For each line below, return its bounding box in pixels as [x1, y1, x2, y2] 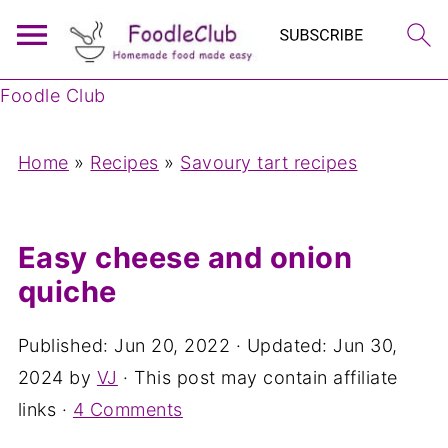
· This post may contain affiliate [117, 367, 398, 388]
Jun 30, [333, 335, 398, 356]
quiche [17, 274, 117, 309]
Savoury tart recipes [180, 152, 358, 173]
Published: [17, 335, 115, 356]
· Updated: [230, 335, 334, 356]
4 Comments [72, 399, 183, 420]
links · [17, 399, 73, 420]
